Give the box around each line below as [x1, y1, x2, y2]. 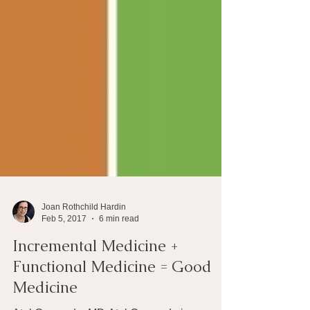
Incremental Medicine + [12, 266, 178, 286]
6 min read [99, 244, 139, 254]
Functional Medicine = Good [12, 287, 212, 307]
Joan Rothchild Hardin [42, 232, 126, 242]
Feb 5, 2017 [42, 244, 86, 254]
